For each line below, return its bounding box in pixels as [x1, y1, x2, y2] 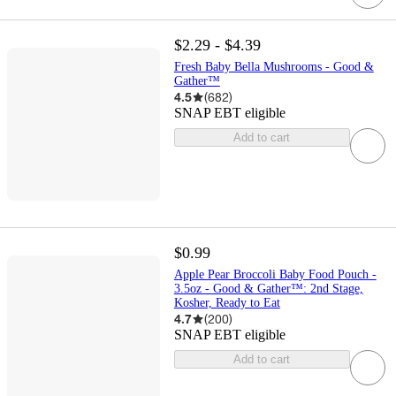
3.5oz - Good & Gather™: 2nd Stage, [173, 282, 363, 296]
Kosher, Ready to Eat [173, 296, 280, 310]
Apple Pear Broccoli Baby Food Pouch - [173, 268, 377, 282]
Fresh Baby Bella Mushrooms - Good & [173, 60, 374, 74]
